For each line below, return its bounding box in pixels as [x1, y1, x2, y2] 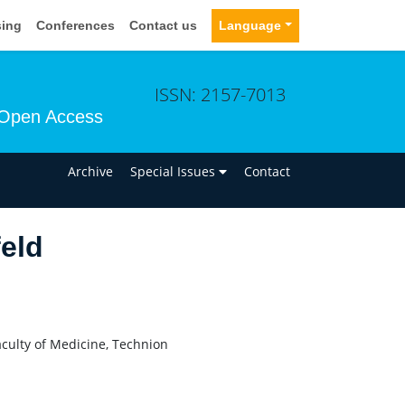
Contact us [129, 17, 198, 33]
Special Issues [130, 162, 220, 180]
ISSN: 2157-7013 [155, 81, 286, 107]
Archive [68, 162, 114, 180]
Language [219, 17, 282, 33]
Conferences [36, 17, 116, 33]
